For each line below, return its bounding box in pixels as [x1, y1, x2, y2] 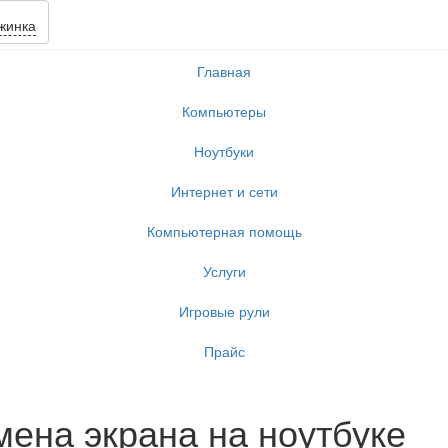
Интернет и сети [170, 181, 278, 201]
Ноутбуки [194, 141, 254, 161]
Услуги [202, 261, 246, 281]
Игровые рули [178, 301, 270, 321]
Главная [197, 61, 251, 81]
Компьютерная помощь [146, 221, 302, 241]
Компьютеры [182, 101, 266, 121]
